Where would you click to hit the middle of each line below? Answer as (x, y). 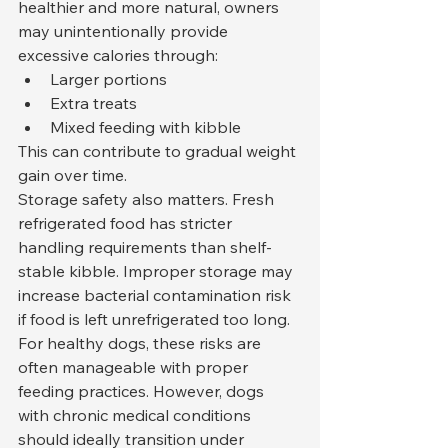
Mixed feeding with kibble (145, 127)
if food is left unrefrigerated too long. (154, 319)
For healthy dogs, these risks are (141, 343)
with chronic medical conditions (136, 415)
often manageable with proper (135, 367)
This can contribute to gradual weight (159, 151)
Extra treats (93, 103)
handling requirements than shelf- (145, 247)
